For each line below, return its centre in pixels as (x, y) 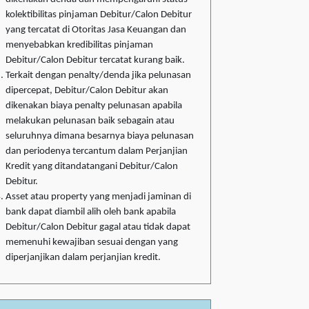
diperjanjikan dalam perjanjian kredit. (83, 258)
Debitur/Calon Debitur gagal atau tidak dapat (98, 228)
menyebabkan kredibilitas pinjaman (79, 46)
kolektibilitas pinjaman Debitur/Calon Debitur (99, 15)
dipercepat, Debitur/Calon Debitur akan (87, 91)
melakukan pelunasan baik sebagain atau (90, 121)
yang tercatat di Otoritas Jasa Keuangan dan (96, 30)
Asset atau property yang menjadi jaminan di (98, 197)
